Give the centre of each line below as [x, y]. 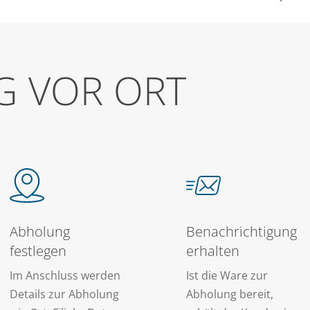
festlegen [38, 251]
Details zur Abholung [66, 294]
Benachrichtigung [242, 232]
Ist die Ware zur [227, 276]
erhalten [213, 251]
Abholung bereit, [230, 294]
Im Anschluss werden [65, 276]
